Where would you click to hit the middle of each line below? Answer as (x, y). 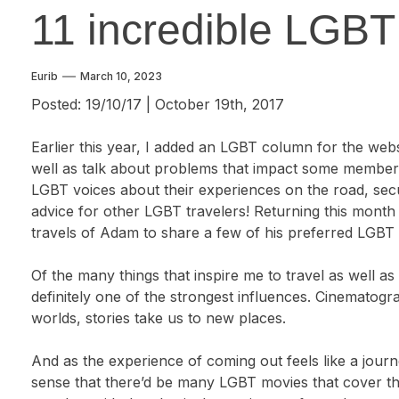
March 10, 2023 (122, 76)
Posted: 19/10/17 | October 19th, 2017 (158, 104)
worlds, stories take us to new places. (159, 318)
